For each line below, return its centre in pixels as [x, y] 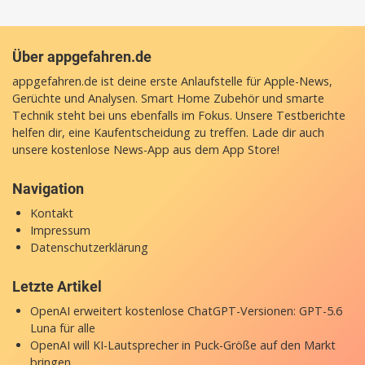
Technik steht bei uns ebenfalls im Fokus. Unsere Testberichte [179, 115]
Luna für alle [62, 328]
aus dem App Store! [224, 149]
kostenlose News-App [110, 149]
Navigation [48, 188]
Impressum [60, 230]
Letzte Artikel [57, 286]
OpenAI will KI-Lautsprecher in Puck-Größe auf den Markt [182, 345]
